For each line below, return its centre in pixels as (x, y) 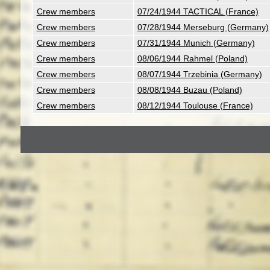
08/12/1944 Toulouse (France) (195, 105)
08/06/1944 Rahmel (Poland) (192, 58)
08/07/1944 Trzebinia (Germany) (199, 74)
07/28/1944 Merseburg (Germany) (203, 27)
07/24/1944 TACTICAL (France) (198, 11)
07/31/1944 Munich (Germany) (196, 43)
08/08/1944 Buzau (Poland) (190, 90)
